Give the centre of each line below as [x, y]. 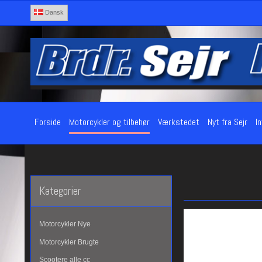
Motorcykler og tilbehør [109, 122]
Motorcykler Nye [65, 224]
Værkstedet [179, 122]
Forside [48, 122]
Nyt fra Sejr [227, 122]
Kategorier [60, 191]
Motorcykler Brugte [69, 242]
